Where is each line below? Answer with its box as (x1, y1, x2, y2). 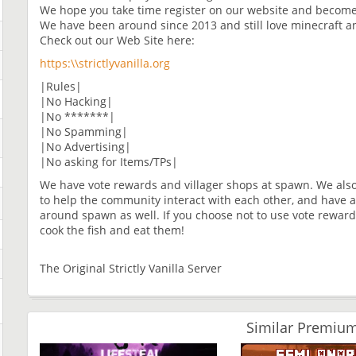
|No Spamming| (40, 123, 128, 139)
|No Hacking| (40, 93, 113, 109)
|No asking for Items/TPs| (40, 153, 178, 169)
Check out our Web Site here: (40, 32, 195, 48)
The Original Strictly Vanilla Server (40, 260, 222, 276)
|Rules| (40, 78, 82, 94)
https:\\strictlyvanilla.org (40, 55, 170, 71)
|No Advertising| (40, 138, 131, 154)
